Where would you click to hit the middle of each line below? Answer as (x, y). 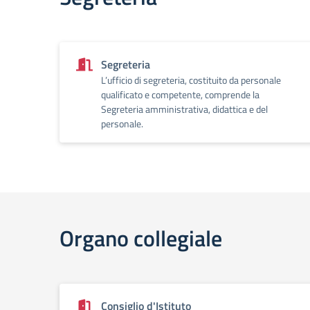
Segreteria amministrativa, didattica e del (184, 109)
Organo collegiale (141, 238)
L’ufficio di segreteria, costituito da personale (191, 80)
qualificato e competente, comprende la (180, 94)
